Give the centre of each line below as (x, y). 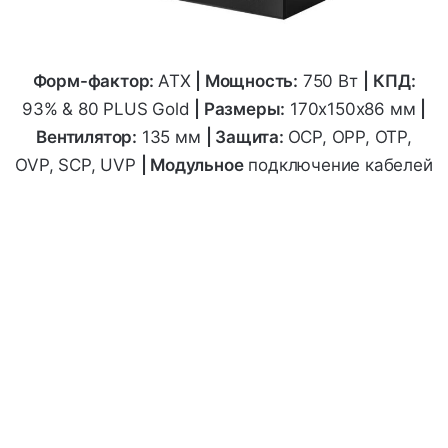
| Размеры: (240, 108)
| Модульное (192, 164)
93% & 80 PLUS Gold (108, 108)
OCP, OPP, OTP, (349, 136)
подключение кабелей (338, 164)
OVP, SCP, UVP (78, 164)
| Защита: (246, 136)
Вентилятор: (87, 136)
